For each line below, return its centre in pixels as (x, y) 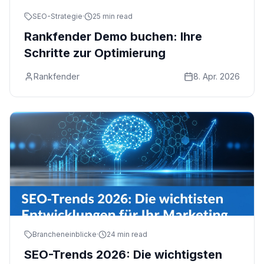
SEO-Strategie (57, 16)
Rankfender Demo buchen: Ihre (113, 37)
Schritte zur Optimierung (95, 53)
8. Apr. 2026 (217, 76)
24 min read (127, 234)
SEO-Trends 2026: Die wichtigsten (123, 255)
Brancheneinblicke (65, 234)
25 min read (113, 16)
